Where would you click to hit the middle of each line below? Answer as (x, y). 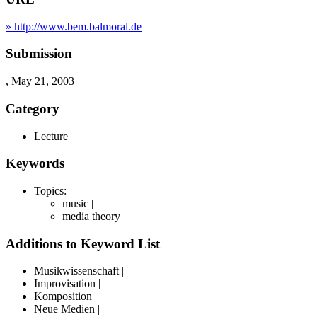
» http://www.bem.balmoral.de (74, 26)
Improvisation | (67, 284)
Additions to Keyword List (83, 243)
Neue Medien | (67, 309)
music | (78, 204)
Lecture (51, 136)
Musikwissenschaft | (79, 271)
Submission (39, 54)
